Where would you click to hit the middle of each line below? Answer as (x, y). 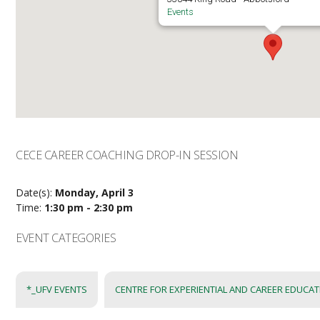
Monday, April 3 (95, 192)
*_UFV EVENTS (57, 289)
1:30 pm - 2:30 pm (89, 207)
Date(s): (36, 192)
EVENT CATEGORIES (66, 238)
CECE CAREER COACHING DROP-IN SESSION (127, 155)
